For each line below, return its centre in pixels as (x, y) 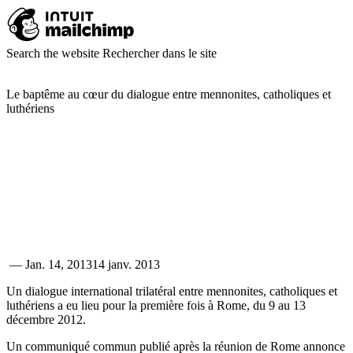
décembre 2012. (46, 320)
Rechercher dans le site (160, 53)
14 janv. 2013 (126, 264)
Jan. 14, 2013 (59, 264)
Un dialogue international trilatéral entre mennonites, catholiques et (172, 291)
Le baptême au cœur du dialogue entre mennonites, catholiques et (169, 94)
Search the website (53, 53)
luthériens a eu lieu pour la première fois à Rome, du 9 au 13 (156, 305)
